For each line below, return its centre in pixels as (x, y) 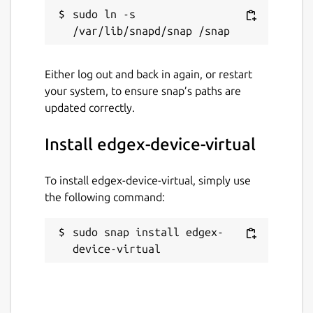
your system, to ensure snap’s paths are (143, 90)
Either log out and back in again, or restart (148, 74)
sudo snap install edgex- (148, 232)
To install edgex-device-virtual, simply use (148, 180)
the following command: (105, 197)
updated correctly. (90, 107)
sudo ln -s (104, 14)
